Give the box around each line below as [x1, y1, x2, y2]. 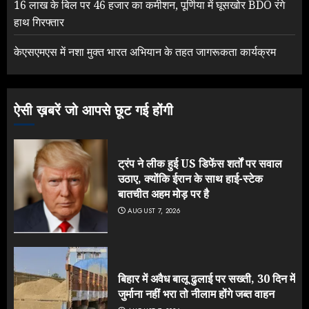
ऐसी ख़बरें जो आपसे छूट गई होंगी [14, 101, 173, 121]
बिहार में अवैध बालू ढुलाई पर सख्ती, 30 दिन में [118, 271, 295, 287]
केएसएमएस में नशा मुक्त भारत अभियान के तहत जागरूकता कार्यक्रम [14, 44, 276, 60]
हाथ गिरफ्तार [14, 14, 64, 30]
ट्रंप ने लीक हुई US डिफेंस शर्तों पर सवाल [118, 156, 282, 172]
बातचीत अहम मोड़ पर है [118, 186, 209, 202]
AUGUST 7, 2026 [127, 206, 180, 217]
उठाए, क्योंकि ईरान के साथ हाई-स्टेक [118, 171, 263, 187]
